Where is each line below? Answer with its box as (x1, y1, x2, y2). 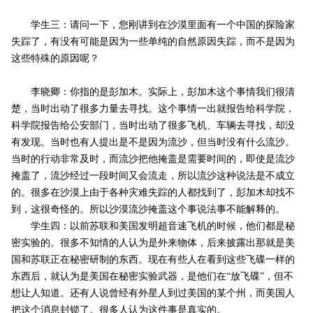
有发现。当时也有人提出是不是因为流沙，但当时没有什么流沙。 (10, 137, 295, 148)
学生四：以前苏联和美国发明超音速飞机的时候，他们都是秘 (10, 221, 295, 232)
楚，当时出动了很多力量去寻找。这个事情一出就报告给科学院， (10, 103, 295, 115)
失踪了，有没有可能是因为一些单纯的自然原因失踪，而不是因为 (10, 36, 295, 48)
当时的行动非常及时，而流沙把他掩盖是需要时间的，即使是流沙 (10, 154, 295, 165)
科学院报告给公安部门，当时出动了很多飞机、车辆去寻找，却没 (10, 120, 295, 131)
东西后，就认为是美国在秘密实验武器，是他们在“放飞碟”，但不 (10, 271, 293, 282)
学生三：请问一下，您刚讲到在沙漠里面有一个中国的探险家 (10, 20, 295, 31)
